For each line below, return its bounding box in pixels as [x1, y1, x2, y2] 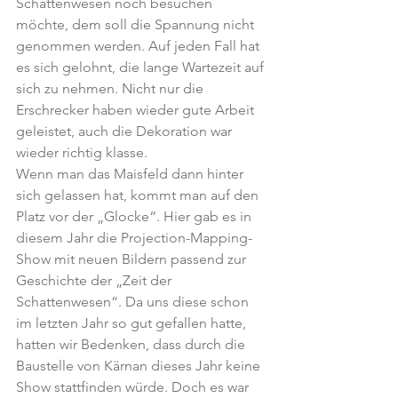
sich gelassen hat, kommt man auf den [16, 187, 262, 203]
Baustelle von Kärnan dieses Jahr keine [16, 357, 264, 374]
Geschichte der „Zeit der [16, 272, 175, 289]
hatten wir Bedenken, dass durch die [16, 336, 249, 353]
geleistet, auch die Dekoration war [16, 123, 235, 139]
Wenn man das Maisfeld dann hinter [16, 165, 247, 182]
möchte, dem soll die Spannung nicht [16, 16, 258, 33]
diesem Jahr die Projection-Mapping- [16, 229, 252, 246]
